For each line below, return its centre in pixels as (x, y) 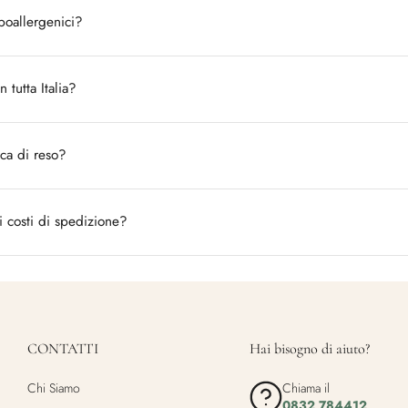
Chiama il (306, 388)
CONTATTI (63, 349)
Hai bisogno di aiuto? (310, 349)
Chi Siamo (54, 388)
